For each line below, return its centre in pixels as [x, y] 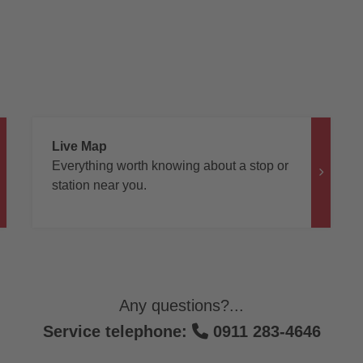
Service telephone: [117, 331]
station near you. [99, 185]
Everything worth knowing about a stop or [170, 165]
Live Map [79, 146]
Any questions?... [181, 305]
